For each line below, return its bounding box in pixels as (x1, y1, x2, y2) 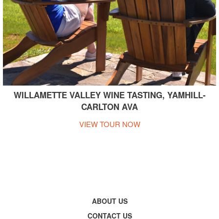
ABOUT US (91, 196, 128, 206)
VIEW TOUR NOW (79, 118, 140, 129)
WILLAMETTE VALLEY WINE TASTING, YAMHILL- (13, 88, 206, 101)
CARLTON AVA (81, 100, 138, 112)
